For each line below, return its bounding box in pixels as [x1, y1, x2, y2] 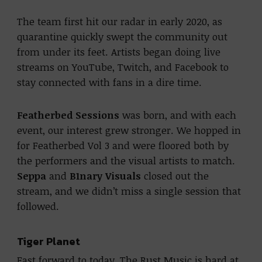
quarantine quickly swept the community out [17, 29, 228, 43]
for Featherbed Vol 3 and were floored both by [17, 138, 229, 152]
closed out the [141, 168, 209, 182]
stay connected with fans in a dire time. [17, 75, 202, 89]
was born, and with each [119, 108, 237, 122]
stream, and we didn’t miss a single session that [17, 184, 242, 198]
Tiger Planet [17, 233, 81, 249]
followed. [17, 199, 60, 213]
